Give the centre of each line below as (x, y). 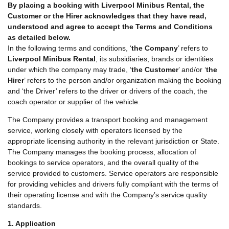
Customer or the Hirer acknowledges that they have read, (107, 16)
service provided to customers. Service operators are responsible (113, 173)
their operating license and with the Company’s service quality (107, 194)
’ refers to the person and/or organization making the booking (123, 80)
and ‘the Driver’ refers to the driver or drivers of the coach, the (108, 91)
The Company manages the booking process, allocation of (102, 152)
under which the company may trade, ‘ (70, 69)
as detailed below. (39, 37)
